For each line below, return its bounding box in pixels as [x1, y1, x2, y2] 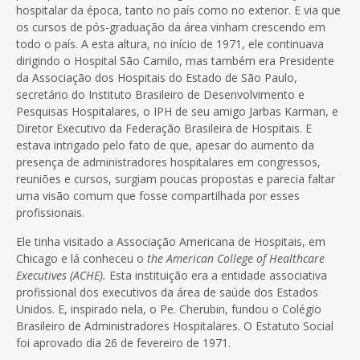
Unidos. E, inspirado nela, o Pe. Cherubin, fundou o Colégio [16, 301, 321, 317]
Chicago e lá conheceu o [16, 250, 147, 266]
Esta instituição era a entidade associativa [109, 267, 327, 283]
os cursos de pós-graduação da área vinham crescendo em [16, 18, 325, 35]
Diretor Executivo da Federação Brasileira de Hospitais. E [16, 120, 312, 136]
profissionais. [16, 204, 84, 220]
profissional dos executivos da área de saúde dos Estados [16, 284, 318, 300]
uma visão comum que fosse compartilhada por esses [16, 187, 300, 203]
